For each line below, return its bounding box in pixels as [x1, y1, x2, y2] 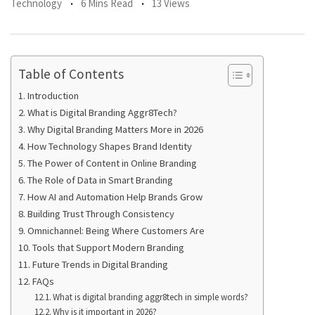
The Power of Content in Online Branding [27, 156, 197, 169]
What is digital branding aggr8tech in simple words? [53, 290, 249, 303]
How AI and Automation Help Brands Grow [27, 190, 202, 203]
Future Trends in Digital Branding [32, 257, 168, 271]
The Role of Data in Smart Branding [27, 173, 173, 186]
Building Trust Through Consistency [27, 207, 174, 220]
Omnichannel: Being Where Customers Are [27, 224, 207, 237]
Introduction [27, 89, 79, 102]
